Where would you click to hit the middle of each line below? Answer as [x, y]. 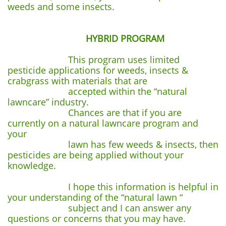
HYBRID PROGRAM [125, 38]
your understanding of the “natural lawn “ [95, 197]
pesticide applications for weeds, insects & [98, 70]
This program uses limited [94, 60]
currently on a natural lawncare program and [103, 123]
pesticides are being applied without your [96, 155]
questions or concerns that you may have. [97, 218]
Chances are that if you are [95, 112]
